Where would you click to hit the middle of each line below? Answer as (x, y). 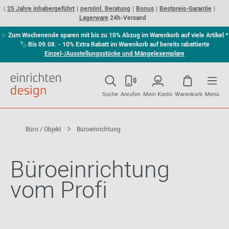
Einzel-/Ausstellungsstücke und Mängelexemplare (114, 54)
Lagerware (94, 18)
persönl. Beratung (105, 9)
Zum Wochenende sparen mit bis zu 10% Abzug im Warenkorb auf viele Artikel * (118, 35)
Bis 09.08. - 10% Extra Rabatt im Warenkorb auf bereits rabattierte (119, 44)
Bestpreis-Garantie (186, 9)
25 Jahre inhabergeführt (41, 9)
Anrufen (131, 94)
